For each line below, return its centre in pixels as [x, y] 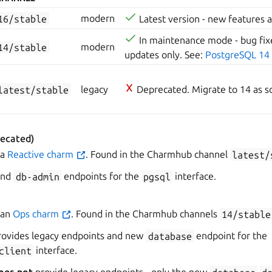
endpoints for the [101, 176]
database [170, 236]
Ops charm [37, 214]
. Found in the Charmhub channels [145, 214]
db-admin [37, 176]
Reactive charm [42, 155]
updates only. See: [165, 55]
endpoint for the [230, 236]
